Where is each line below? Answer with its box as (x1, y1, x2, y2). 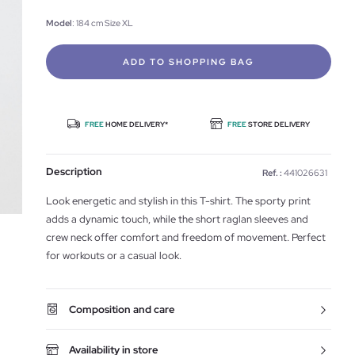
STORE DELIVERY (248, 120, 310, 129)
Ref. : (262, 167, 282, 178)
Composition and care (69, 303, 175, 316)
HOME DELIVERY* (103, 120, 168, 129)
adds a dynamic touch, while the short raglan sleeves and (46, 212, 308, 226)
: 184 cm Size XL (72, 17, 133, 29)
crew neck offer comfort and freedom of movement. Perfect (46, 231, 326, 244)
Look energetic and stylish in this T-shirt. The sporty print (46, 194, 311, 208)
